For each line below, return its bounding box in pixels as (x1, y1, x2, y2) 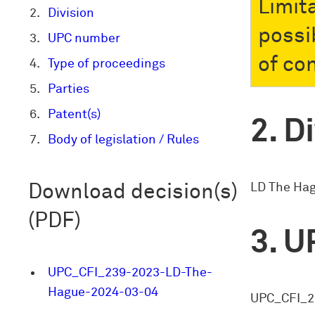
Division (48, 7, 94, 20)
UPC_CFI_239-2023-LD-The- (48, 266, 212, 280)
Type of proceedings (48, 58, 165, 71)
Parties (48, 83, 89, 96)
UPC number (48, 32, 120, 46)
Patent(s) (48, 108, 101, 122)
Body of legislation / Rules (48, 134, 199, 147)
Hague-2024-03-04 (48, 286, 158, 300)
